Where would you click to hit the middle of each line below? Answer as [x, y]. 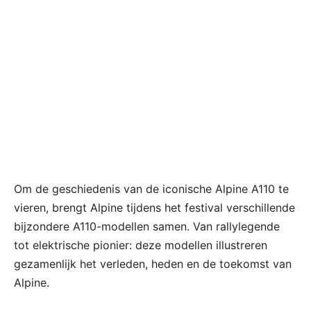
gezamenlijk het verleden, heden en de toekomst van [153, 264]
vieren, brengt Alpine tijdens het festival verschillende [154, 208]
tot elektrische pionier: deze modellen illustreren [141, 245]
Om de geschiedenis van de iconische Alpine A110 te [151, 189]
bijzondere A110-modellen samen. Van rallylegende [147, 227]
